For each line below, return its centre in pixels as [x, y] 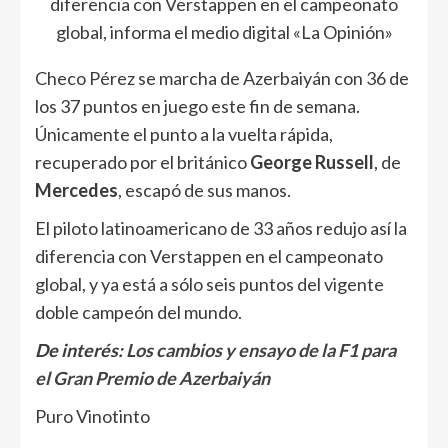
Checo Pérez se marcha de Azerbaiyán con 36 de [222, 78]
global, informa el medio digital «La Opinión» [224, 32]
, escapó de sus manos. [204, 190]
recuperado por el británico [142, 162]
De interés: [80, 350]
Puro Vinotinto [92, 416]
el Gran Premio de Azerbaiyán [152, 378]
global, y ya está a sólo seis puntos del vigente [209, 284]
